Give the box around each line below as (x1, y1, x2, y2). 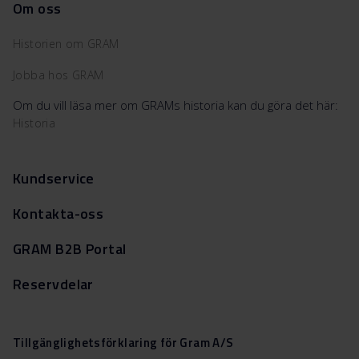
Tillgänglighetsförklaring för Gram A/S (13, 333, 234, 352)
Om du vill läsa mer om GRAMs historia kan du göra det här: (13, 96, 338, 113)
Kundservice (13, 167, 95, 189)
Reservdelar (13, 272, 94, 295)
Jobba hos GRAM (13, 67, 104, 83)
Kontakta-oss (13, 202, 104, 224)
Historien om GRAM (13, 35, 119, 51)
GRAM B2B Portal (13, 237, 127, 260)
